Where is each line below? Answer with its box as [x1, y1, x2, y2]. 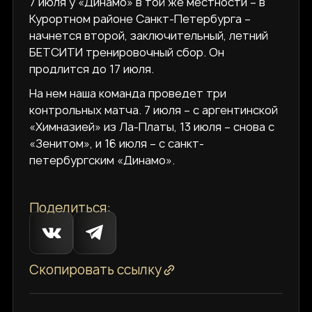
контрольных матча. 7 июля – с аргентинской [29, 102, 279, 118]
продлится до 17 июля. [29, 61, 155, 77]
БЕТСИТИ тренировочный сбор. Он [29, 44, 225, 60]
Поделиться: [29, 198, 111, 217]
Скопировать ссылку [29, 260, 163, 279]
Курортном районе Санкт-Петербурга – [29, 10, 251, 26]
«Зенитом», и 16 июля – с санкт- [29, 136, 205, 152]
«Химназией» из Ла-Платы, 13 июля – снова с [29, 119, 275, 135]
